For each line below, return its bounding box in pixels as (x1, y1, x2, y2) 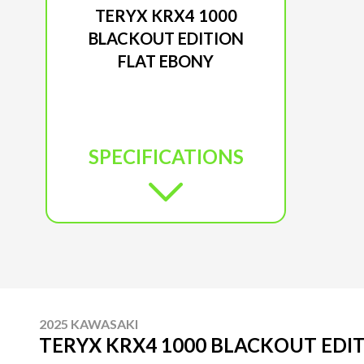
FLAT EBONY (118, 50, 214, 71)
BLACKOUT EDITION (88, 28, 244, 48)
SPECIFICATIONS (88, 144, 244, 168)
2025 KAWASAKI (39, 315, 138, 331)
